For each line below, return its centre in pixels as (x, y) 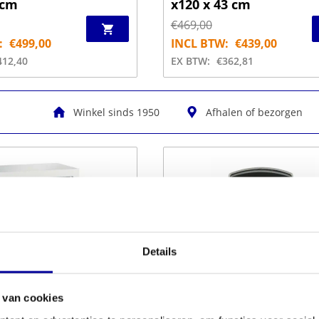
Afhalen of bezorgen (253, 112)
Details (159, 251)
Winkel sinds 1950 (115, 112)
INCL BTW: (199, 43)
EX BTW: (190, 61)
